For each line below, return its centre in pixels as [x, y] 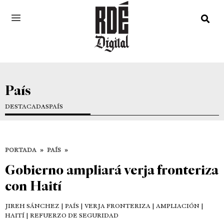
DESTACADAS [27, 106]
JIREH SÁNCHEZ [32, 206]
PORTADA [21, 150]
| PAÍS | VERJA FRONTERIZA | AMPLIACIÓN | [131, 206]
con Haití [33, 185]
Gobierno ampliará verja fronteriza [112, 169]
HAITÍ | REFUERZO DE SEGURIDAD [62, 215]
